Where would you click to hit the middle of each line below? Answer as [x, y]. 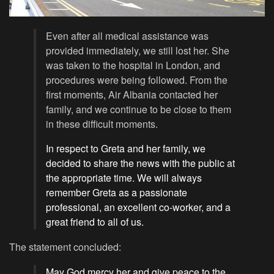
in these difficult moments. [102, 124]
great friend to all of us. [95, 222]
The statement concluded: [65, 247]
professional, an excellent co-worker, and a [138, 207]
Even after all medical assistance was [127, 36]
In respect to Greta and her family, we [126, 149]
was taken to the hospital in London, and [133, 65]
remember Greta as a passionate [117, 193]
